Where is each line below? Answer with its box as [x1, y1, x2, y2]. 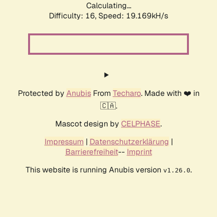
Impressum [44, 137, 84, 147]
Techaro [112, 88, 141, 99]
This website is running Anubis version [25, 165, 163, 175]
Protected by [17, 88, 66, 99]
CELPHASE [121, 119, 160, 129]
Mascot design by [55, 119, 121, 129]
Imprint [126, 147, 152, 157]
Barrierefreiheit [65, 147, 118, 157]
